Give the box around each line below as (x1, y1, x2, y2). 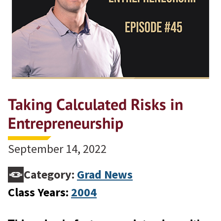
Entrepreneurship (8, 112, 123, 134)
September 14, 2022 (8, 141, 107, 157)
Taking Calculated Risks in (8, 94, 183, 115)
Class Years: (8, 184, 71, 200)
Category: (24, 167, 77, 183)
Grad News (77, 167, 133, 183)
